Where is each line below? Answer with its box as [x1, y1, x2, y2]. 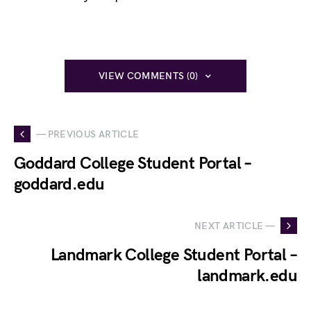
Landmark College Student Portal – [50, 245, 297, 265]
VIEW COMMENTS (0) [98, 70, 199, 82]
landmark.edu [197, 266, 297, 286]
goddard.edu [14, 174, 105, 194]
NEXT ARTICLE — [194, 219, 275, 232]
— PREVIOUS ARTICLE [36, 128, 140, 140]
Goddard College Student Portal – [14, 153, 251, 174]
